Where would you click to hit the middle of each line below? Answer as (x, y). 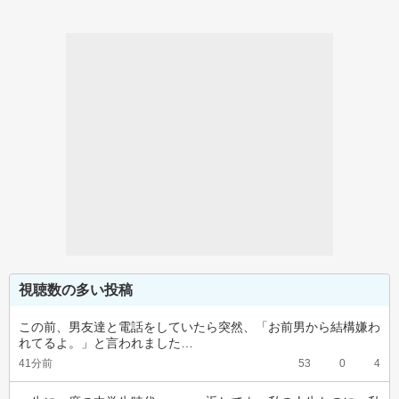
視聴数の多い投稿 (76, 290)
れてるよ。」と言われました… (106, 343)
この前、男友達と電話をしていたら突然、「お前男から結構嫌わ (199, 327)
